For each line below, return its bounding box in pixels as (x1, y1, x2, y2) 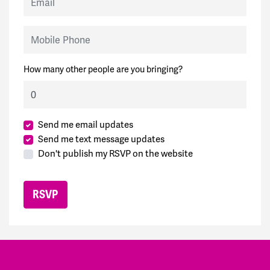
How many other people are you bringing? (24, 64, 183, 75)
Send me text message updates (38, 133, 165, 146)
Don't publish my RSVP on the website (38, 148, 193, 160)
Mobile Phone (23, 26, 77, 37)
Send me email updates (38, 119, 133, 131)
